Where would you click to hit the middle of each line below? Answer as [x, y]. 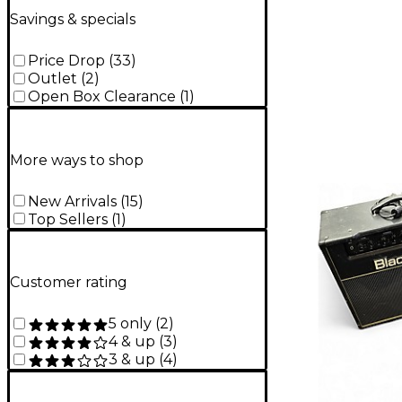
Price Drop [66, 61]
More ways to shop [77, 160]
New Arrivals [72, 201]
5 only [130, 323]
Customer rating [69, 283]
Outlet [52, 79]
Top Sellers [68, 219]
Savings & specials [73, 20]
